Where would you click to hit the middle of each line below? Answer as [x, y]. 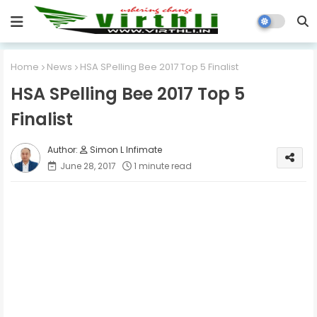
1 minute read [163, 166]
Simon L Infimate [125, 149]
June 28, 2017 [88, 166]
